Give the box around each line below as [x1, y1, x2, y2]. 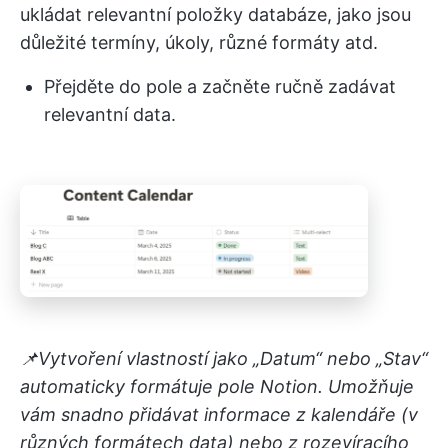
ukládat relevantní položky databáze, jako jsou [20, 3, 411, 25]
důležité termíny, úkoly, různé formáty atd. [20, 31, 378, 53]
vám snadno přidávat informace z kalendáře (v [20, 404, 418, 426]
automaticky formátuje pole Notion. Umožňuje [20, 376, 414, 398]
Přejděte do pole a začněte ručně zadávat [44, 75, 396, 97]
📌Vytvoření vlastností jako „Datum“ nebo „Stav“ [20, 348, 428, 370]
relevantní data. [44, 103, 176, 125]
